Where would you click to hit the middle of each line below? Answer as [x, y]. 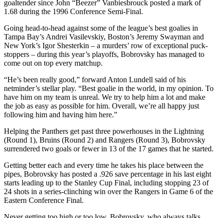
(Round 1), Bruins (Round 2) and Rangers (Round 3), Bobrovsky [105, 140]
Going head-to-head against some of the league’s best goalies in [101, 28]
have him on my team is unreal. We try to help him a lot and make [105, 97]
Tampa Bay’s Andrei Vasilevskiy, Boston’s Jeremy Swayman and [104, 36]
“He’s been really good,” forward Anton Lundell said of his [95, 79]
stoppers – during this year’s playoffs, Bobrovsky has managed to [104, 54]
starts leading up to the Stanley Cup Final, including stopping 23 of [106, 182]
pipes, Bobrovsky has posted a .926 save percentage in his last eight [108, 174]
